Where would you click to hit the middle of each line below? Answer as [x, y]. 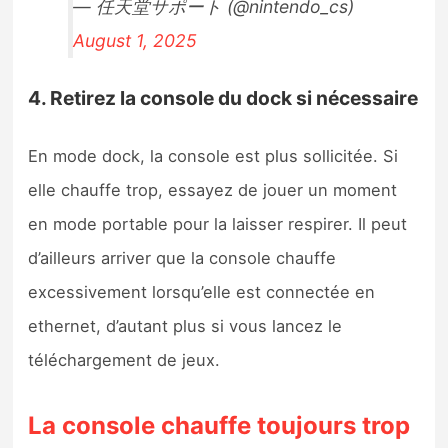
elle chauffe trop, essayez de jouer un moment [213, 189]
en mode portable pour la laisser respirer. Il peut [218, 223]
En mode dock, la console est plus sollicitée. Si [213, 155]
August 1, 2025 [135, 40]
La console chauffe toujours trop [219, 425]
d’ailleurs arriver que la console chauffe [182, 257]
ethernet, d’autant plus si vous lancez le [185, 325]
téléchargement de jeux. [124, 359]
